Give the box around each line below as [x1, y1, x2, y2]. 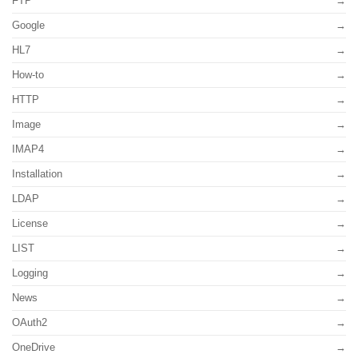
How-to [12, 69, 44, 82]
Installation [12, 168, 62, 181]
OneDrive [12, 341, 55, 354]
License [12, 217, 48, 230]
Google [12, 19, 45, 32]
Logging [12, 267, 48, 280]
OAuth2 [12, 316, 47, 329]
